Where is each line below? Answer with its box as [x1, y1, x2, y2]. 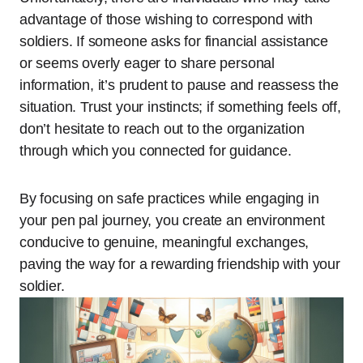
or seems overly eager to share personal [19, 54, 275, 71]
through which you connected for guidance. [19, 142, 292, 159]
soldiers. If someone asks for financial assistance [19, 32, 329, 49]
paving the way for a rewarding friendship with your [19, 255, 340, 272]
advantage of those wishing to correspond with [19, 11, 313, 28]
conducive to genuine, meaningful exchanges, [19, 233, 310, 250]
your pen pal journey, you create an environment [19, 211, 325, 228]
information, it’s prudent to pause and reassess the [19, 76, 339, 93]
